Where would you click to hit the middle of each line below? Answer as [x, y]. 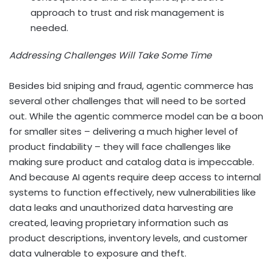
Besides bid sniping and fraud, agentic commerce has [131, 85]
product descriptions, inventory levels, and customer [128, 238]
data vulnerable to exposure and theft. [98, 253]
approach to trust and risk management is [127, 12]
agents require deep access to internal [172, 177]
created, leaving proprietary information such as [119, 222]
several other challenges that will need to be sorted [127, 101]
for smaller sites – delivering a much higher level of [124, 131]
